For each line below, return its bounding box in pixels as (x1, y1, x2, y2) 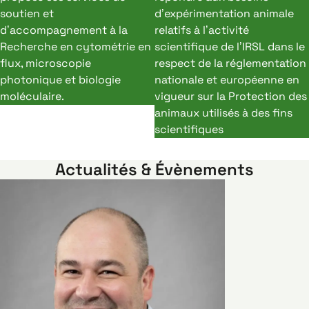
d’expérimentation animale (154, 6, 294, 21)
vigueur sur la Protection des (154, 89, 307, 103)
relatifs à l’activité (154, 23, 249, 37)
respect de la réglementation (154, 56, 306, 70)
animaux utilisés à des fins (154, 106, 292, 120)
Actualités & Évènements (55, 159, 254, 180)
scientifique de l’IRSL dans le (154, 39, 305, 54)
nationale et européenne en (154, 72, 299, 87)
